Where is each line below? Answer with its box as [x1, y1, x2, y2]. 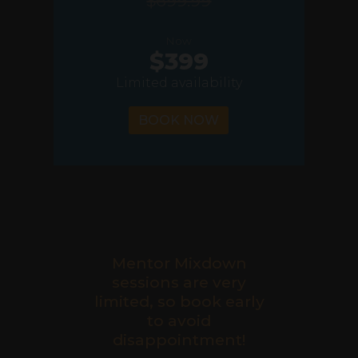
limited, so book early [93, 292, 265, 312]
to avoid [147, 311, 211, 331]
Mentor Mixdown [111, 253, 247, 273]
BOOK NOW [138, 113, 220, 129]
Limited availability [115, 75, 242, 91]
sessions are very [112, 272, 246, 292]
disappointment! [113, 330, 245, 350]
